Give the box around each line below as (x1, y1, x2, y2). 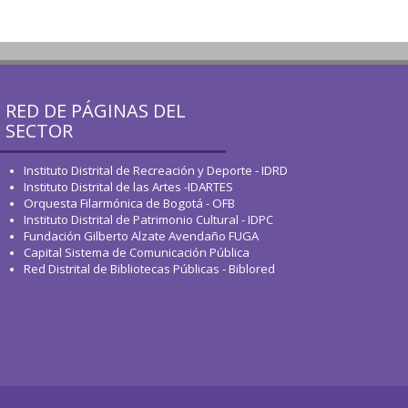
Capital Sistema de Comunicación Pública (24, 244, 250, 260)
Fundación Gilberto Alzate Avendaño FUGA (24, 228, 259, 244)
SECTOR (5, 118, 73, 143)
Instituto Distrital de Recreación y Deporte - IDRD (24, 162, 288, 178)
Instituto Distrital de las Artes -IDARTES (24, 178, 236, 195)
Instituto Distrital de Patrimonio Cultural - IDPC (24, 211, 273, 228)
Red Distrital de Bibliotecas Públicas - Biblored (24, 260, 275, 277)
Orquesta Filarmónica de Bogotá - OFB (24, 195, 235, 211)
